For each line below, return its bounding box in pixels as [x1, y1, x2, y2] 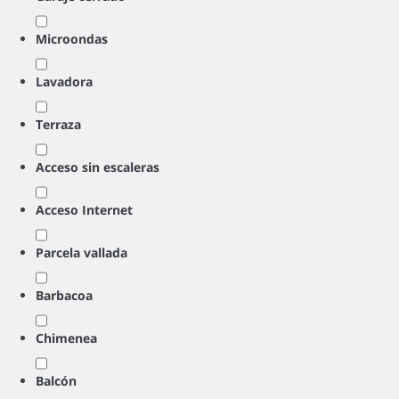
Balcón [36, 372, 77, 389]
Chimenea [36, 330, 97, 346]
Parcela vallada [36, 244, 127, 261]
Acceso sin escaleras [36, 159, 159, 175]
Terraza [36, 116, 81, 133]
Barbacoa [36, 287, 93, 304]
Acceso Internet [36, 201, 133, 218]
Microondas [36, 30, 108, 47]
